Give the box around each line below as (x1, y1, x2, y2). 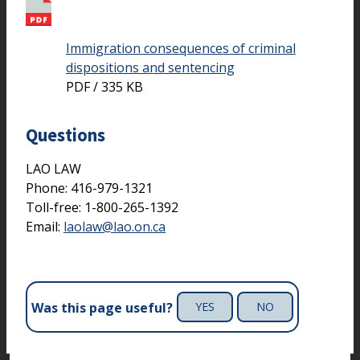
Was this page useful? (31, 298, 173, 317)
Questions (26, 123, 105, 146)
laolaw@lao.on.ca (63, 218, 166, 236)
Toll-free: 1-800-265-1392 (26, 198, 178, 217)
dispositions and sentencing (66, 58, 235, 76)
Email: (26, 218, 63, 236)
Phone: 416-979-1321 (26, 179, 153, 198)
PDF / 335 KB (66, 77, 143, 96)
